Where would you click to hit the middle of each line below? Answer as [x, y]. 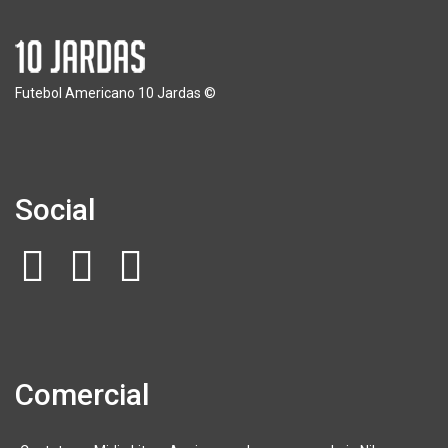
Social [55, 209]
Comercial [82, 394]
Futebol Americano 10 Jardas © [115, 93]
